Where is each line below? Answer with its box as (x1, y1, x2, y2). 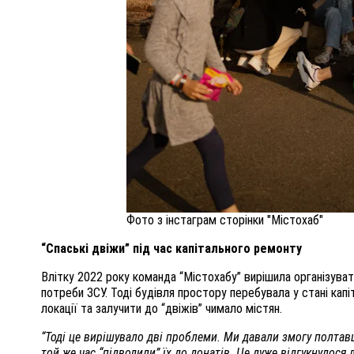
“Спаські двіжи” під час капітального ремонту (41, 241, 302, 257)
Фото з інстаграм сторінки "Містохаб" (126, 213, 324, 228)
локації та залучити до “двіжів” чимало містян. (41, 301, 285, 317)
